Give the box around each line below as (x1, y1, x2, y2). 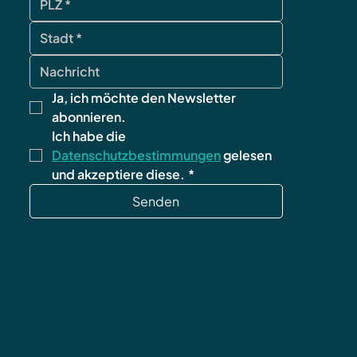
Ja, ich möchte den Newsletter (51, 89, 236, 107)
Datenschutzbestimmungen (51, 147, 221, 164)
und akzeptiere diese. (51, 166, 185, 183)
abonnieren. (51, 108, 126, 126)
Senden (132, 193, 180, 210)
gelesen (220, 147, 272, 164)
